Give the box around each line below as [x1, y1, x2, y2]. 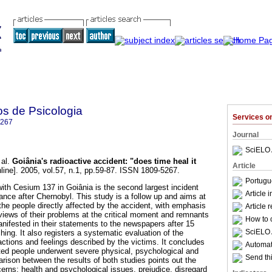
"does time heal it [130, 157, 196, 166]
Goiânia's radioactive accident [12, 157, 125, 166]
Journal [233, 131, 259, 139]
